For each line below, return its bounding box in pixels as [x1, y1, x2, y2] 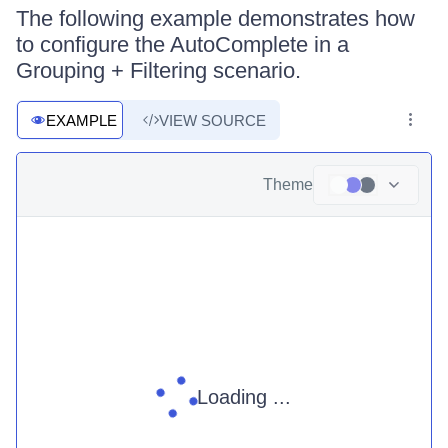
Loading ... [197, 385, 291, 408]
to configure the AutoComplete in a [16, 32, 349, 57]
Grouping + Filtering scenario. [16, 58, 301, 83]
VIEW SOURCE [159, 111, 266, 129]
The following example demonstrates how [16, 6, 415, 31]
